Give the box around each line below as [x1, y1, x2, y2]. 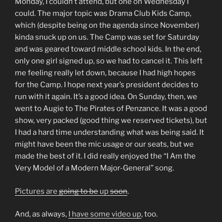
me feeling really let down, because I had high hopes [15, 68, 196, 77]
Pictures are [15, 186, 59, 196]
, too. [141, 210, 158, 219]
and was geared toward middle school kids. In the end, [15, 45, 201, 54]
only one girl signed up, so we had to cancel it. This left [15, 56, 203, 65]
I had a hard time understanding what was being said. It [15, 128, 204, 137]
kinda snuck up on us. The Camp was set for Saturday [15, 33, 199, 42]
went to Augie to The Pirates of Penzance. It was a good [15, 104, 207, 113]
